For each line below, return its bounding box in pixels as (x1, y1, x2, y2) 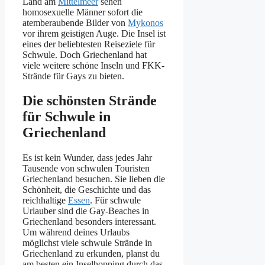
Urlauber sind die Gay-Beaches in (22, 206, 149, 216)
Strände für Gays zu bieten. (22, 70, 124, 81)
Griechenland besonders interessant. (22, 216, 156, 227)
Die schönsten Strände (22, 93, 157, 109)
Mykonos (128, 17, 163, 28)
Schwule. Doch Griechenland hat (22, 49, 147, 60)
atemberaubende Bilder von (22, 17, 128, 28)
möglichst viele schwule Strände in (22, 238, 152, 248)
